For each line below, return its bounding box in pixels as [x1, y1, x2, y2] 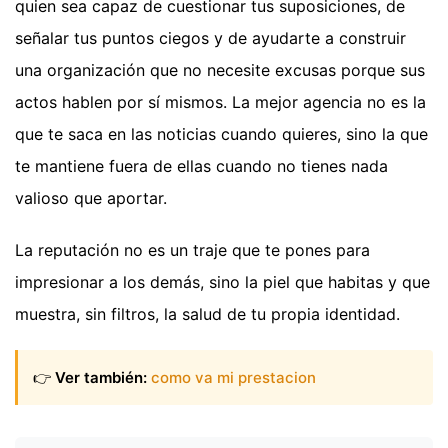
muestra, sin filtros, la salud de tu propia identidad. [15, 304, 400, 325]
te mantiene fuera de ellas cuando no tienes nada [15, 156, 388, 177]
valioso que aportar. [15, 188, 167, 209]
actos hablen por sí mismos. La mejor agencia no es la [15, 92, 426, 113]
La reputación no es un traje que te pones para [15, 240, 370, 261]
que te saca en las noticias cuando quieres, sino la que [15, 124, 428, 145]
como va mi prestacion [151, 367, 316, 387]
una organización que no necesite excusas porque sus [15, 60, 425, 81]
